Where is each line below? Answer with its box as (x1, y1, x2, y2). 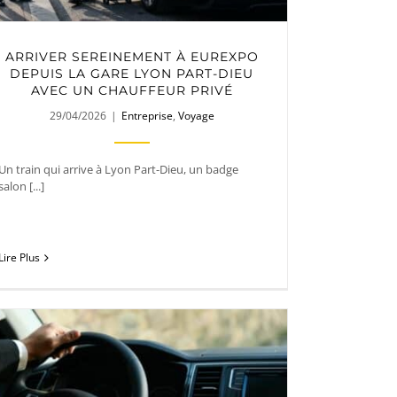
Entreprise (121, 107, 173, 123)
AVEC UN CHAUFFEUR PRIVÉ (30, 82, 233, 98)
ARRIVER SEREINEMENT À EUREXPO (4, 48, 259, 65)
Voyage (177, 107, 214, 123)
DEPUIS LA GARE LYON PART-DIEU (10, 65, 254, 82)
